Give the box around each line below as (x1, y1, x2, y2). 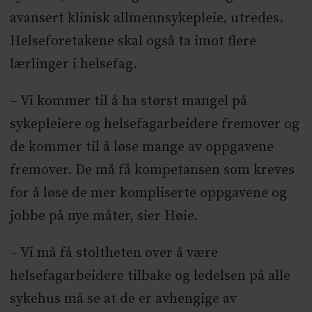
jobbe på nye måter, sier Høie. (9, 207, 198, 225)
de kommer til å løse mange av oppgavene (9, 138, 274, 156)
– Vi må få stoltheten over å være (9, 244, 218, 262)
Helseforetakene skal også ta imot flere (9, 32, 256, 50)
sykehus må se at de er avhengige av (9, 290, 237, 308)
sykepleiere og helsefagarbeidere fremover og (9, 115, 299, 133)
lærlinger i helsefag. (9, 55, 137, 73)
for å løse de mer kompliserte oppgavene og (9, 184, 287, 202)
